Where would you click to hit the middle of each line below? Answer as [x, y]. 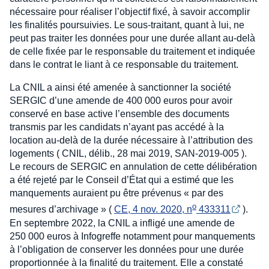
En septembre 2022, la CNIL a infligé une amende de [122, 223]
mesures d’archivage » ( [62, 209]
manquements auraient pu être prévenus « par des [116, 193]
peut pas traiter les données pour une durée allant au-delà [132, 38]
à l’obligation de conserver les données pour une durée [127, 249]
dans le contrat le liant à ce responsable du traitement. [124, 64]
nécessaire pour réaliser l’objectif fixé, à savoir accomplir [130, 11]
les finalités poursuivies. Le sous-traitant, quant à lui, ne [127, 25]
